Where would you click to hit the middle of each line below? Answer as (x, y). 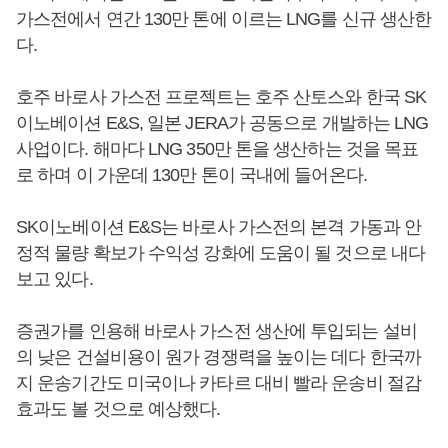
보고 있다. (54, 279)
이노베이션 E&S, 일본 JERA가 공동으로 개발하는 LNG (222, 123)
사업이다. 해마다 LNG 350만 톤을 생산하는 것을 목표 (217, 149)
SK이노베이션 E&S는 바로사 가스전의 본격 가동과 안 (219, 227)
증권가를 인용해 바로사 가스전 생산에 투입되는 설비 (216, 331)
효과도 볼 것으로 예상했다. (118, 409)
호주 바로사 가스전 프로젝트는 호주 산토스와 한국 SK (221, 97)
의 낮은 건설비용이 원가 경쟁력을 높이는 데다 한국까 (218, 357)
